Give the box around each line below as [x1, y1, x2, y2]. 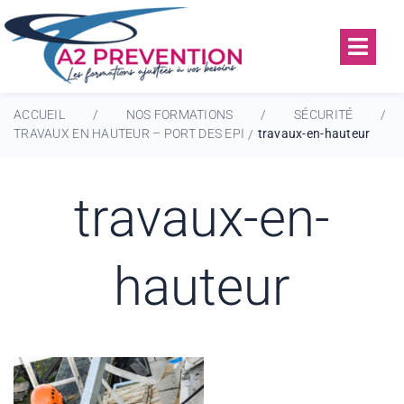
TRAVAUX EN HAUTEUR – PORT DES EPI [14, 126, 245, 142]
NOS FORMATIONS [125, 106, 234, 122]
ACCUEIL [14, 106, 65, 122]
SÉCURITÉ [294, 106, 353, 122]
